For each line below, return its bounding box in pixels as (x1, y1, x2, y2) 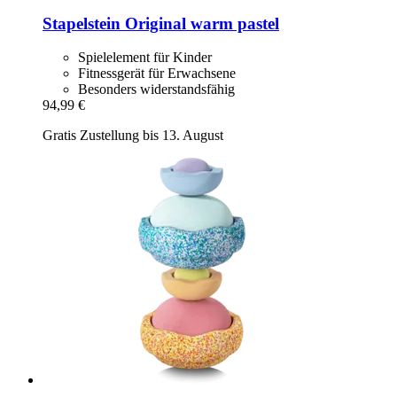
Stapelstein (43, 13, 121, 33)
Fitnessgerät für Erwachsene (78, 66, 236, 82)
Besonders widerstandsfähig (78, 82, 235, 97)
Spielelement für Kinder (78, 50, 212, 66)
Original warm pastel (121, 13, 279, 33)
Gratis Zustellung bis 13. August (43, 128, 223, 144)
